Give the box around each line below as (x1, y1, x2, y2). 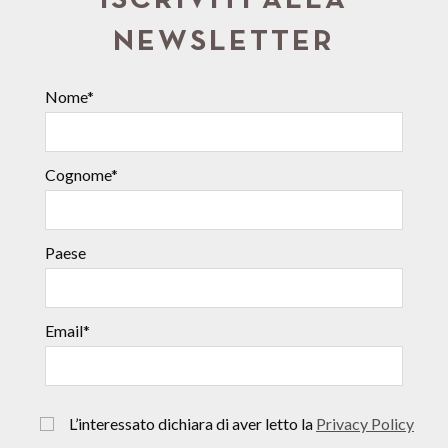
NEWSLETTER (113, 28, 335, 56)
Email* (45, 320, 90, 340)
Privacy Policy (316, 413, 414, 433)
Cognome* (45, 164, 118, 184)
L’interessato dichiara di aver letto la (54, 413, 316, 433)
